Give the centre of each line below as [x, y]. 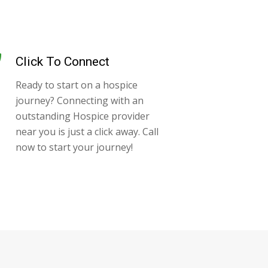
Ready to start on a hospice [77, 85]
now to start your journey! [74, 147]
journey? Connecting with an [80, 100]
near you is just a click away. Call [87, 131]
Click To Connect [63, 61]
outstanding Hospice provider [83, 116]
